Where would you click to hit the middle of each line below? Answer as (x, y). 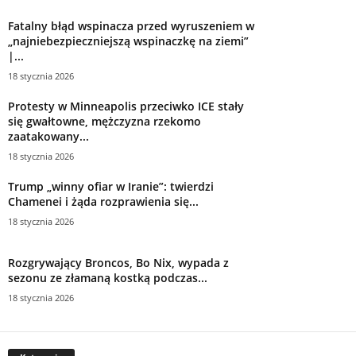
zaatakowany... (48, 136)
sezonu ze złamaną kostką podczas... (108, 277)
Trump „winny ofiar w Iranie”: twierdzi (111, 186)
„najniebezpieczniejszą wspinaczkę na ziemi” (128, 41)
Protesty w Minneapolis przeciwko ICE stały (126, 106)
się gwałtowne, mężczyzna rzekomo (104, 121)
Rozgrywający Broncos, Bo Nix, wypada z (118, 262)
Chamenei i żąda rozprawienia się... (103, 201)
